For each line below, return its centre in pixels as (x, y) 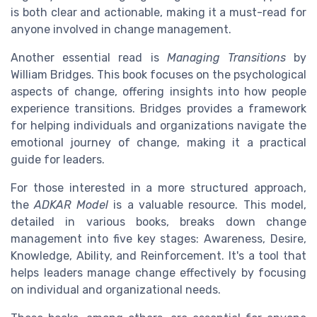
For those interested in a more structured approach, (158, 188)
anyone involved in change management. (121, 29)
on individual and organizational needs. (116, 289)
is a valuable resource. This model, (207, 204)
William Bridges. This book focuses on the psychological (158, 74)
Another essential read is (89, 57)
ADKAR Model (71, 204)
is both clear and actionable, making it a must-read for (158, 12)
